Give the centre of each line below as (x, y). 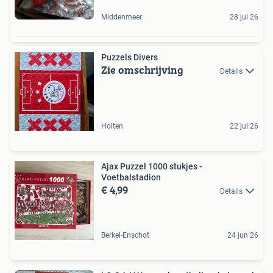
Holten (112, 126)
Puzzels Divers (129, 58)
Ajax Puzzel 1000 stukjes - (152, 167)
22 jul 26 (244, 126)
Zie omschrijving (142, 70)
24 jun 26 (243, 236)
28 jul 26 (244, 17)
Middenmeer (122, 17)
